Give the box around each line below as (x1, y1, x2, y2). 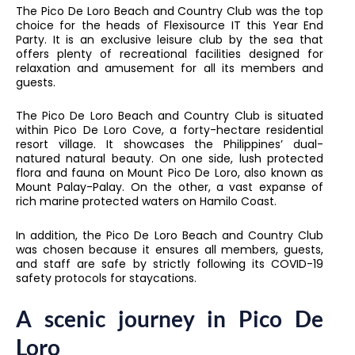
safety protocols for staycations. (16, 269, 200, 286)
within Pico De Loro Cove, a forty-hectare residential (16, 122, 323, 139)
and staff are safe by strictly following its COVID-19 (16, 255, 323, 272)
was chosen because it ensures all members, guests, (16, 241, 323, 258)
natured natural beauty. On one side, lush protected (16, 151, 323, 167)
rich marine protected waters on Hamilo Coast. (16, 193, 280, 210)
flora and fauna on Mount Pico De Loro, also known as (16, 165, 323, 181)
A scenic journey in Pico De (16, 305, 323, 333)
